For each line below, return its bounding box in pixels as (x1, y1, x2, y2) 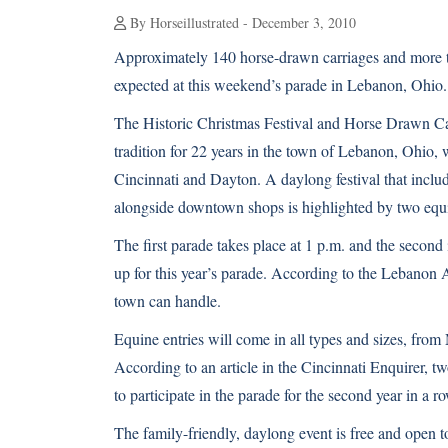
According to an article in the (114, 356, 301, 377)
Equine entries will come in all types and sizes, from (114, 328, 445, 349)
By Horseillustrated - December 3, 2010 (126, 13, 356, 32)
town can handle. (114, 290, 221, 311)
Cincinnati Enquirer (301, 356, 424, 377)
